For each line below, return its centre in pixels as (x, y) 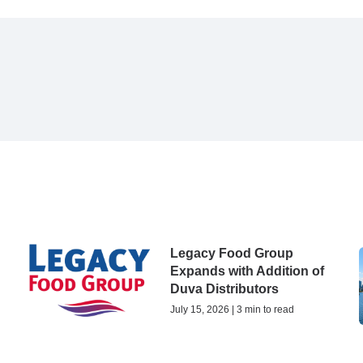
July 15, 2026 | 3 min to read (232, 310)
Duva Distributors (224, 289)
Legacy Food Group (232, 254)
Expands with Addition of (247, 271)
